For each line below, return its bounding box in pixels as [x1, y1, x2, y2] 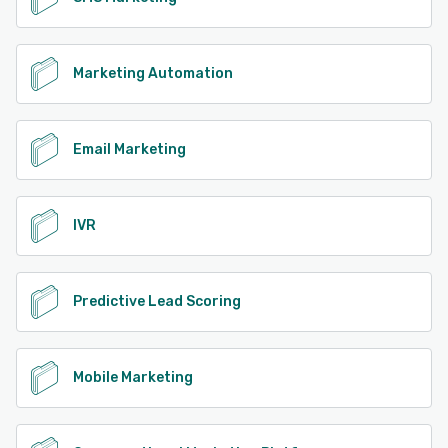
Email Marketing [73, 140, 186, 158]
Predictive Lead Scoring [73, 292, 241, 310]
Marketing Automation [73, 64, 233, 82]
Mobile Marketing [73, 368, 193, 386]
